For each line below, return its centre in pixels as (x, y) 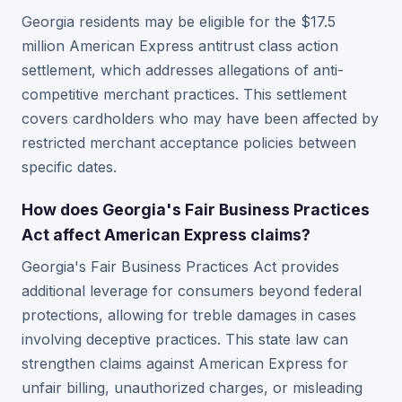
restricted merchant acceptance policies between (189, 143)
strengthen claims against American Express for (185, 363)
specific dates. (69, 167)
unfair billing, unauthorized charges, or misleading (192, 388)
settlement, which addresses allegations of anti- (183, 70)
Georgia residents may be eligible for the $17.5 (179, 22)
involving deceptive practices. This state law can (185, 339)
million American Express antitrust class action (180, 46)
